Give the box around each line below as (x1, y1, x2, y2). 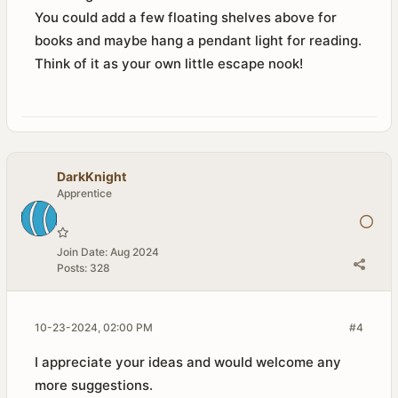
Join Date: (57, 245, 107, 259)
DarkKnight (57, 169, 126, 184)
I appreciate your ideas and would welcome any (35, 354, 341, 370)
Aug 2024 (110, 245, 159, 259)
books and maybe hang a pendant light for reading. (35, 32, 362, 49)
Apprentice (57, 187, 112, 200)
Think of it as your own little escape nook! (35, 55, 303, 72)
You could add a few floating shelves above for (35, 9, 337, 26)
